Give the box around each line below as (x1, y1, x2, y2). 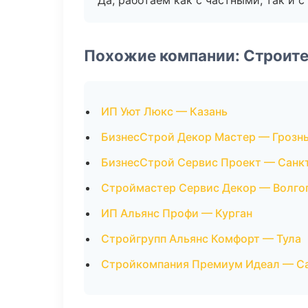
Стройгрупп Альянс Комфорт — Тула (101, 232, 301, 245)
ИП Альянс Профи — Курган (101, 206, 252, 220)
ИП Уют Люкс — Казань (101, 104, 228, 118)
